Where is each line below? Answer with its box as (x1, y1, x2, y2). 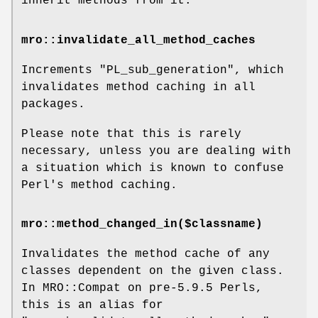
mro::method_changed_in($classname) (21, 217, 263, 231)
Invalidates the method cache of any (21, 247, 270, 261)
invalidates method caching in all (21, 80, 256, 94)
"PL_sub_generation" (99, 63, 234, 77)
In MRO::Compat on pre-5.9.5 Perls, (21, 281, 263, 295)
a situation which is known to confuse (21, 161, 284, 175)
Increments (21, 63, 99, 77)
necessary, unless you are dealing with (21, 144, 291, 158)
